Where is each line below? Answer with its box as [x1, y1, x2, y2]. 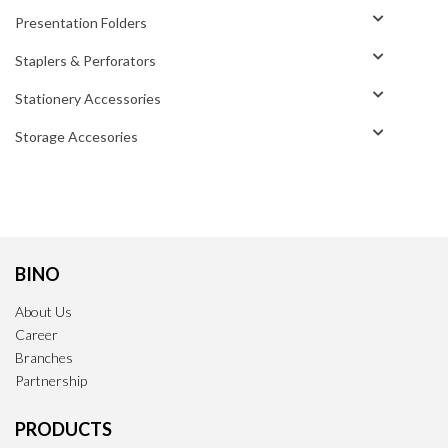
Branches [15, 348, 73, 366]
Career [15, 325, 58, 343]
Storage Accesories [15, 127, 138, 145]
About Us [15, 302, 72, 320]
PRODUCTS [15, 417, 112, 440]
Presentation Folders [15, 13, 147, 31]
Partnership [15, 371, 87, 389]
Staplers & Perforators [15, 51, 156, 69]
